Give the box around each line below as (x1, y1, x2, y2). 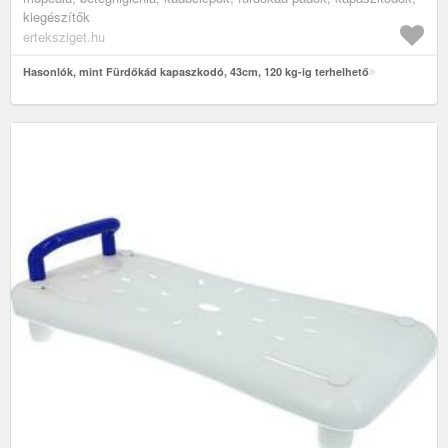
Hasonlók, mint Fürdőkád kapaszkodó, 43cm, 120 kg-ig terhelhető (23, 64, 369, 80)
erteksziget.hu (23, 27, 105, 47)
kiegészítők (23, 7, 90, 27)
